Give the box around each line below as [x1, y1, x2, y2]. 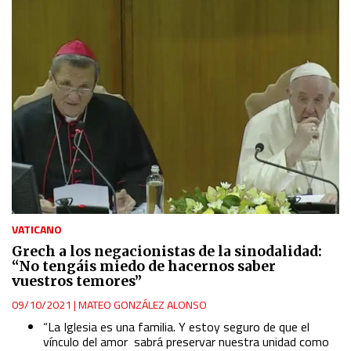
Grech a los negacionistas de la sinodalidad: [12, 243, 322, 261]
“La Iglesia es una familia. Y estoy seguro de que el [43, 317, 309, 337]
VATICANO [12, 221, 62, 238]
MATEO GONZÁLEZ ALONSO [78, 296, 207, 313]
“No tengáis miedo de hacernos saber [12, 258, 276, 276]
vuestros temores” [12, 273, 142, 291]
